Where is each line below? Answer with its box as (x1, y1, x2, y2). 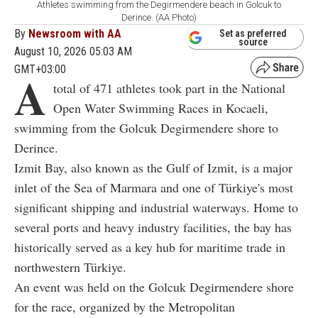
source (238, 35, 268, 48)
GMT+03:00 (14, 62, 66, 77)
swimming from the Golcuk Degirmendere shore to (14, 119, 278, 137)
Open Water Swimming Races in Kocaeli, (53, 99, 268, 117)
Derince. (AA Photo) (121, 12, 197, 23)
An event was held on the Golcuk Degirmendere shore (14, 278, 294, 296)
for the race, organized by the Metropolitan (14, 298, 235, 316)
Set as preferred (219, 27, 287, 39)
